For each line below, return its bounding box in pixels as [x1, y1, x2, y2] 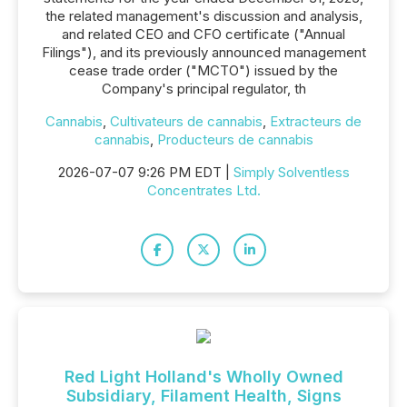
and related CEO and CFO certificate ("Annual [62, 25, 345, 43]
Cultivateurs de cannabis [110, 113, 263, 130]
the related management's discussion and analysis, [45, 7, 362, 25]
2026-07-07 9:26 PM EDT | [57, 164, 233, 181]
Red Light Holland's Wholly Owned [64, 367, 343, 386]
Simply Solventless [233, 164, 350, 181]
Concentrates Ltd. [146, 182, 261, 199]
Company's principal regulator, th [101, 80, 306, 97]
